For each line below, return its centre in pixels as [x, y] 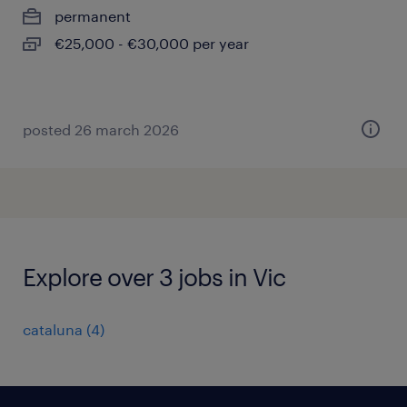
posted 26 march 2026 [101, 129]
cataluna [53, 329]
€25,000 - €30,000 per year [152, 43]
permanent [93, 16]
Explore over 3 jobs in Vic [154, 277]
